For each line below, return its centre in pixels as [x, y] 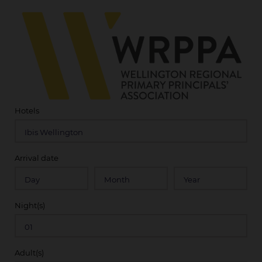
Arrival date [37, 158]
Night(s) [30, 206]
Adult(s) [29, 253]
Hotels [27, 111]
